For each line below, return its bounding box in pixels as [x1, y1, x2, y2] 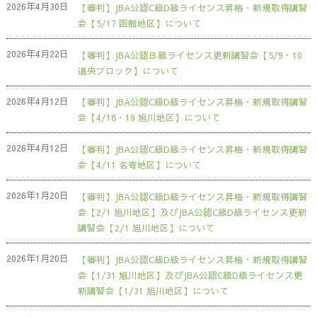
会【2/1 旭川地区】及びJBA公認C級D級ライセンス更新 [77, 206, 307, 219]
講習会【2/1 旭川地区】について [77, 221, 215, 234]
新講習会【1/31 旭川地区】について [77, 284, 229, 296]
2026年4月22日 [6, 47, 69, 59]
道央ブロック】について [77, 64, 179, 76]
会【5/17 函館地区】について [77, 16, 202, 29]
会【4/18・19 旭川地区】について [77, 111, 221, 124]
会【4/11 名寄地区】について [77, 158, 202, 171]
